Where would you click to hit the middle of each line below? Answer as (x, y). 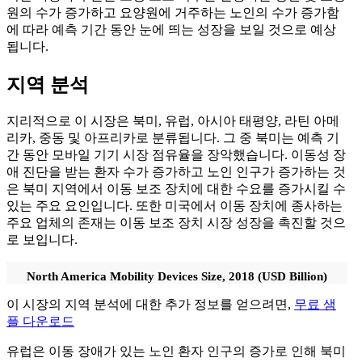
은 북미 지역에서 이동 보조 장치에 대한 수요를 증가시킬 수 (176, 189)
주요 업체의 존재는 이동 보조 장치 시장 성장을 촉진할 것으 (176, 223)
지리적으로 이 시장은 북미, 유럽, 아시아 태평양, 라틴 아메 (173, 121)
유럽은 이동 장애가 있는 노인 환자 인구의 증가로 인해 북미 (176, 351)
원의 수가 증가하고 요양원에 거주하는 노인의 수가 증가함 (173, 12)
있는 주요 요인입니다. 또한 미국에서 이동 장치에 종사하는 (175, 206)
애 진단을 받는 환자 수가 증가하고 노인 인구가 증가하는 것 (176, 172)
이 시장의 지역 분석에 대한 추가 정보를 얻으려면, (150, 305)
